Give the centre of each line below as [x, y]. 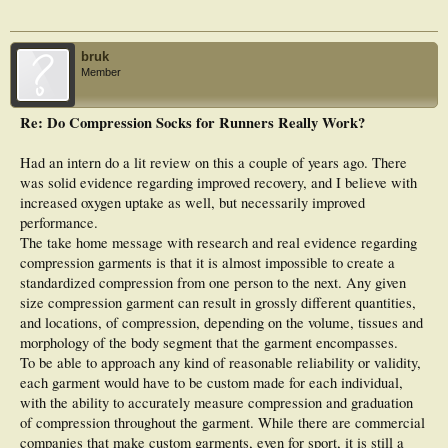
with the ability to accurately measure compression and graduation [216, 403]
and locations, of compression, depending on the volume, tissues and [221, 323]
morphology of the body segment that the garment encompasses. [209, 343]
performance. [59, 223]
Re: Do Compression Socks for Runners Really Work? [192, 123]
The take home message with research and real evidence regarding [218, 243]
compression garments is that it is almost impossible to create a [207, 263]
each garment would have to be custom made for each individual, [211, 383]
